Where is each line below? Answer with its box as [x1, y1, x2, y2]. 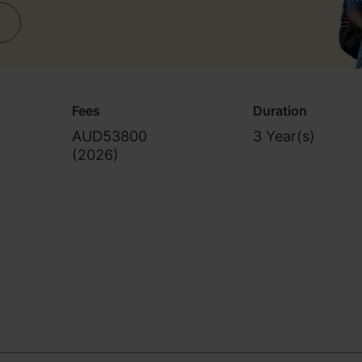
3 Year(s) [253, 127, 316, 145]
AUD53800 [71, 127, 147, 145]
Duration [253, 102, 308, 119]
